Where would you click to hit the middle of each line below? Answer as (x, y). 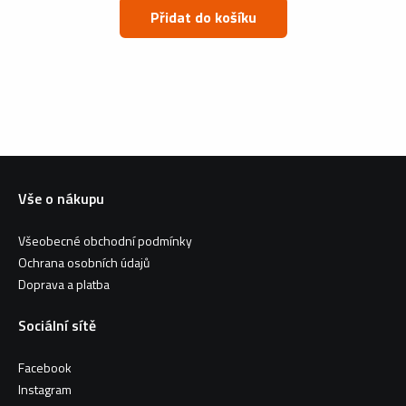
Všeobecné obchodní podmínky (105, 240)
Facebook (45, 367)
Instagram (45, 389)
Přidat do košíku (235, 17)
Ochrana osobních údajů (84, 262)
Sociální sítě (57, 325)
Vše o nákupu (61, 198)
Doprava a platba (64, 284)
